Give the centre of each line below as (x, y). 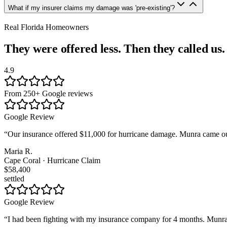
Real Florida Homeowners (46, 27)
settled (14, 178)
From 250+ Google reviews (48, 93)
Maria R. (18, 151)
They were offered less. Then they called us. (115, 49)
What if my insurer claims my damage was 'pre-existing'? (91, 8)
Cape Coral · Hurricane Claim (52, 160)
